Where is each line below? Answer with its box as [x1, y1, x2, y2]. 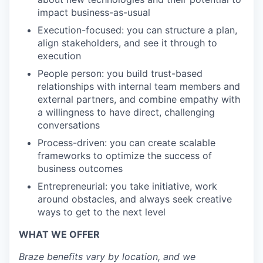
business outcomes [38, 163, 123, 174]
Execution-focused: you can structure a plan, [38, 24, 237, 36]
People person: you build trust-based [38, 68, 203, 79]
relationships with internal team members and [38, 80, 240, 92]
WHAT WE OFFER [19, 228, 100, 240]
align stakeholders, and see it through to [38, 37, 217, 49]
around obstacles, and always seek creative [38, 193, 232, 205]
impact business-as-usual [38, 6, 150, 18]
